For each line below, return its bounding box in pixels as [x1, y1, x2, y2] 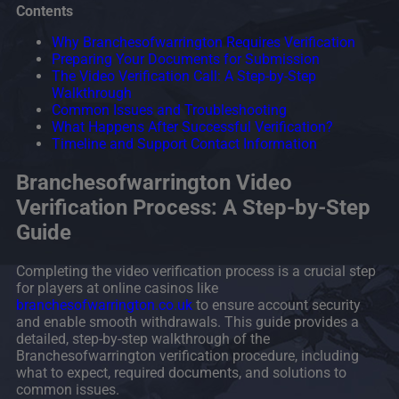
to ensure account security [192, 297, 361, 314]
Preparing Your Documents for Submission [52, 51, 320, 69]
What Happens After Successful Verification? [52, 118, 333, 136]
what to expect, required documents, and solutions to [16, 364, 346, 382]
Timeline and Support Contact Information [52, 135, 317, 153]
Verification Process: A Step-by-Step [16, 195, 370, 221]
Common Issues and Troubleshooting [52, 102, 287, 119]
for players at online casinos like [16, 280, 218, 297]
